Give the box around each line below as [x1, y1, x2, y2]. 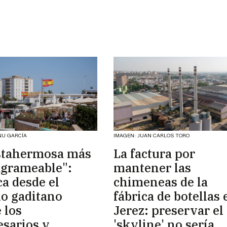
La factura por [113, 145, 195, 162]
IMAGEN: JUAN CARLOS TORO [113, 132, 190, 139]
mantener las [113, 160, 191, 176]
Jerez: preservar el [113, 202, 223, 219]
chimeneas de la [113, 174, 208, 191]
